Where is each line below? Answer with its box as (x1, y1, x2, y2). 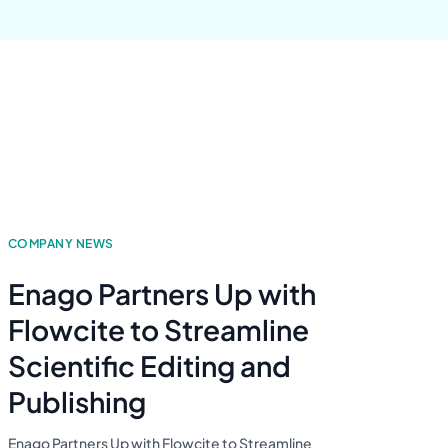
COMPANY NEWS (8, 236, 114, 252)
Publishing (8, 384, 146, 420)
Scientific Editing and (8, 348, 291, 384)
